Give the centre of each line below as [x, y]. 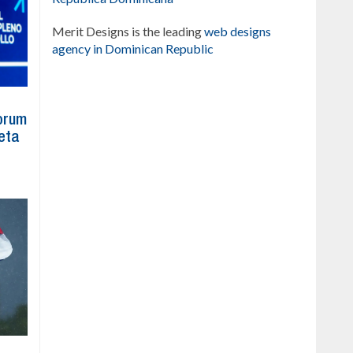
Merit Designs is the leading [128, 31]
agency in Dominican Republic [133, 48]
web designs [238, 31]
